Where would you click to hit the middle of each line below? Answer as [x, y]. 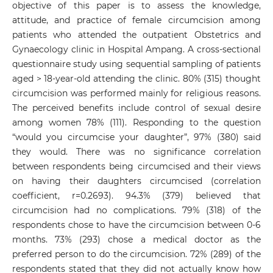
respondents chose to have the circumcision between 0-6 [136, 225]
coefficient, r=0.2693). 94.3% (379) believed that [136, 196]
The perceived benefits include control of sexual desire [136, 108]
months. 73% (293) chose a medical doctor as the [136, 240]
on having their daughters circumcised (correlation [136, 181]
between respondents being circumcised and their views [136, 167]
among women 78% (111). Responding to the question [136, 123]
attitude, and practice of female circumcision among [136, 20]
